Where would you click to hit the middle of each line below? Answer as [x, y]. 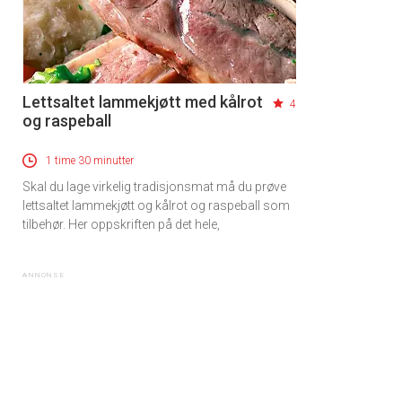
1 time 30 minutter [90, 161]
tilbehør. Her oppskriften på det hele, [121, 225]
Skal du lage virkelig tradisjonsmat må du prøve [154, 187]
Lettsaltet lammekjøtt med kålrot [143, 102]
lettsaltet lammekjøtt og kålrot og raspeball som [156, 206]
